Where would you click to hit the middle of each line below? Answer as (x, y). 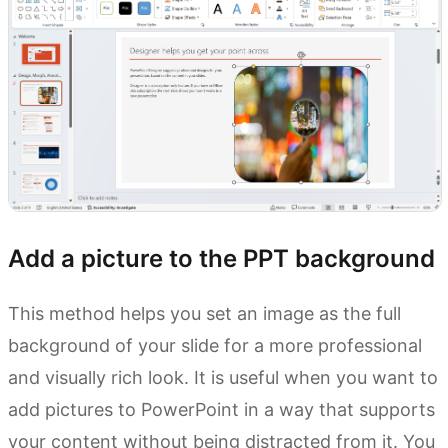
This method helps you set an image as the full (204, 314)
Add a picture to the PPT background (221, 259)
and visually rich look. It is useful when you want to (223, 378)
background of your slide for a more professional (215, 346)
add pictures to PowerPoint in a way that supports (221, 410)
